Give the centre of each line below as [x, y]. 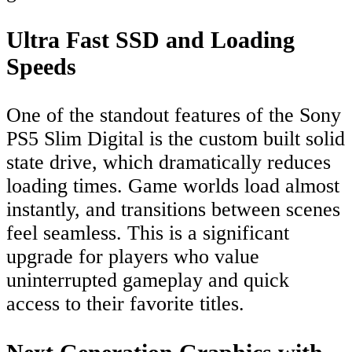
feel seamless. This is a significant [148, 233]
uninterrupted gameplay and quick [148, 280]
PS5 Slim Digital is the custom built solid [176, 139]
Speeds [41, 67]
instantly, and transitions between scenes [173, 210]
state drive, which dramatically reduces [169, 163]
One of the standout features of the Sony [174, 115]
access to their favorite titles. [125, 304]
